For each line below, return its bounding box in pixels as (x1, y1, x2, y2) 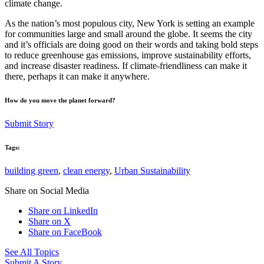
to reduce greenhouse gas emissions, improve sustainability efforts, (5, 50, 251, 61)
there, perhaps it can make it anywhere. (5, 71, 150, 82)
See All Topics (5, 247, 59, 257)
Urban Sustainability (114, 166, 190, 176)
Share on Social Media (5, 186, 89, 196)
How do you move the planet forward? (5, 97, 115, 104)
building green (5, 166, 58, 176)
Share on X (28, 216, 71, 226)
